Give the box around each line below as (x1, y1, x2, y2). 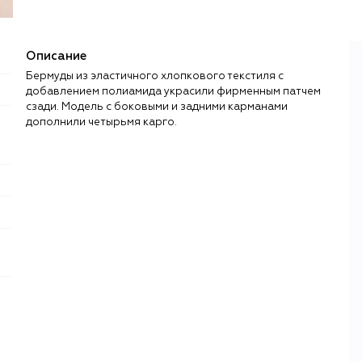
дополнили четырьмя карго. (26, 116, 177, 128)
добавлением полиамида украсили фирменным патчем (26, 86, 321, 97)
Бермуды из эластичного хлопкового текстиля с (26, 70, 284, 82)
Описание (26, 49, 86, 62)
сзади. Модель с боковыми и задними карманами (26, 101, 288, 112)
